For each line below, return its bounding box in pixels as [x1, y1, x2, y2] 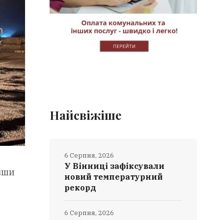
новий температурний [64, 172, 163, 182]
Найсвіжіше [50, 107, 122, 123]
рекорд [64, 183, 97, 192]
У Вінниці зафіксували [64, 161, 165, 171]
